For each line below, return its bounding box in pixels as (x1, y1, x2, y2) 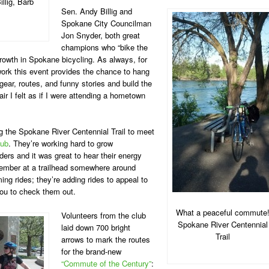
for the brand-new (61, 246, 121, 257)
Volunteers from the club (61, 210, 146, 221)
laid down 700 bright (61, 222, 130, 233)
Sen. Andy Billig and (61, 5, 132, 17)
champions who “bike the (61, 41, 148, 53)
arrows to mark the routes (61, 234, 150, 245)
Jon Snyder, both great (61, 29, 140, 41)
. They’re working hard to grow (8, 138, 113, 149)
